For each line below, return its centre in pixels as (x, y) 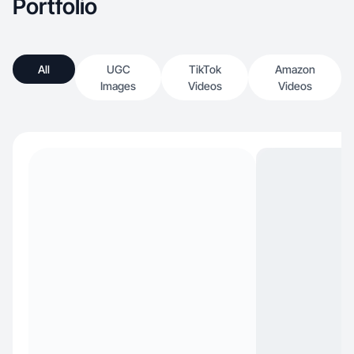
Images (118, 86)
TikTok (205, 69)
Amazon (295, 69)
